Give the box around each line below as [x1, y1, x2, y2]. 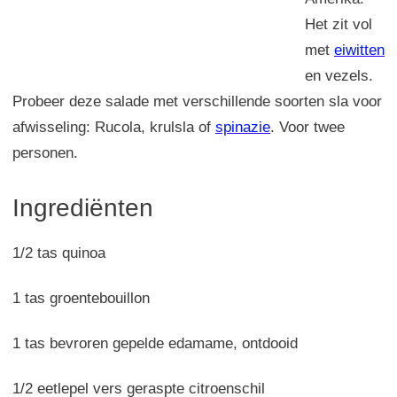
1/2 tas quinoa [12, 244, 105, 261]
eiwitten [334, 41, 385, 58]
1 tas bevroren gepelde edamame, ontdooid [12, 334, 298, 352]
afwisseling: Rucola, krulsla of [12, 118, 215, 136]
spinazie [215, 118, 270, 136]
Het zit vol [305, 15, 372, 33]
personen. [12, 144, 78, 161]
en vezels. [305, 66, 373, 84]
